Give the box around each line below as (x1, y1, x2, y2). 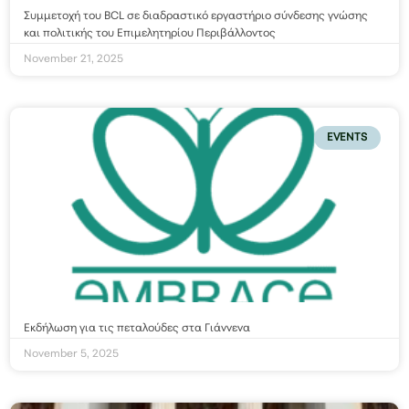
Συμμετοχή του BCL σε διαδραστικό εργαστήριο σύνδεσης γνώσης (24, 11, 369, 23)
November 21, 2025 (24, 54, 124, 66)
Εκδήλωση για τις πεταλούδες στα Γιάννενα (24, 322, 251, 334)
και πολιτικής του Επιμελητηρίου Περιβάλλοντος (24, 28, 277, 40)
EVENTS (327, 132, 368, 144)
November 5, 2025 (24, 348, 120, 360)
